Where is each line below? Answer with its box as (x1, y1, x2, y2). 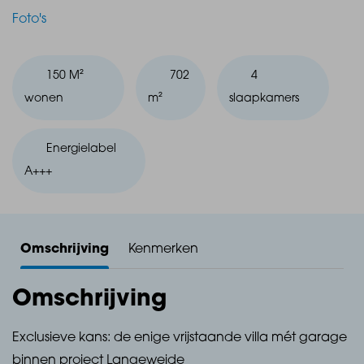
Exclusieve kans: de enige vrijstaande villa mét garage (12, 331, 347, 344)
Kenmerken (128, 243, 198, 256)
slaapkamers (229, 93, 299, 105)
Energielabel (46, 143, 116, 155)
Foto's (12, 13, 46, 26)
